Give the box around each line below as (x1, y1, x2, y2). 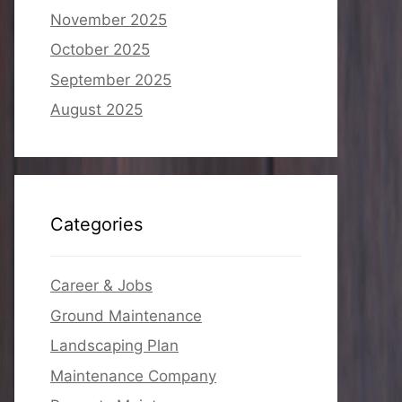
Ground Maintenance (50, 306, 202, 325)
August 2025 (50, 100, 143, 118)
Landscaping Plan (50, 336, 179, 354)
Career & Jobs (50, 276, 153, 294)
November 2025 (50, 10, 167, 29)
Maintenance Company (50, 366, 216, 385)
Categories (50, 214, 143, 235)
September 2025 (50, 70, 171, 89)
